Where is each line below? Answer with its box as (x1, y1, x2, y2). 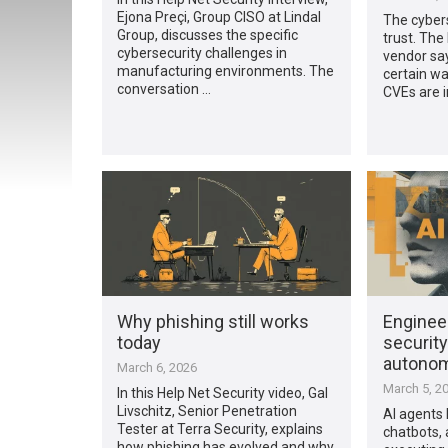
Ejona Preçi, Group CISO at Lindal (117, 8, 322, 25)
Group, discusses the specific (117, 26, 299, 43)
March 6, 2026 (117, 359, 198, 375)
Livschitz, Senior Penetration (117, 402, 298, 419)
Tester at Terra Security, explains (117, 420, 324, 437)
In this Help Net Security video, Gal (117, 384, 329, 401)
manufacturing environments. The (117, 62, 335, 79)
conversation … (117, 80, 212, 97)
